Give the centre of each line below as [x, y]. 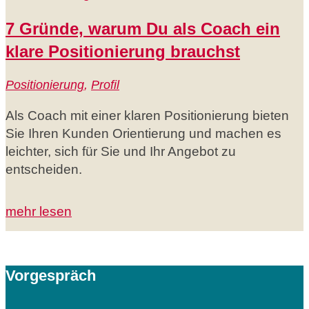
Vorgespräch [51, 276]
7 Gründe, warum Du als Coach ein [143, 28]
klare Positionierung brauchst [123, 51]
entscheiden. [44, 169]
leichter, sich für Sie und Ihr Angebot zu [121, 151]
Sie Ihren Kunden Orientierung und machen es [143, 133]
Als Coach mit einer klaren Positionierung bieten [147, 115]
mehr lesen [39, 211]
